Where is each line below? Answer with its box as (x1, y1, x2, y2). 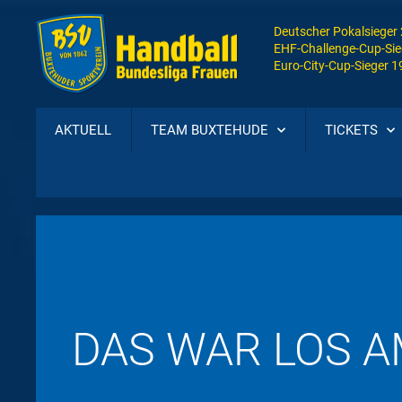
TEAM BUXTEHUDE (151, 122, 269, 138)
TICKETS (324, 122, 378, 138)
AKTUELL (55, 122, 112, 138)
